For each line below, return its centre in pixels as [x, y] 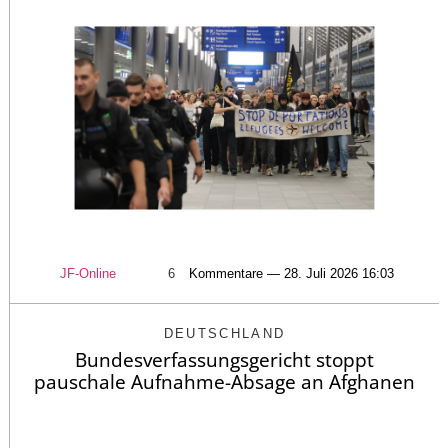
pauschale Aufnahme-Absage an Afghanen [224, 382]
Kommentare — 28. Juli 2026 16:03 [291, 274]
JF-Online [88, 274]
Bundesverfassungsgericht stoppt [224, 360]
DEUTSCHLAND [224, 334]
